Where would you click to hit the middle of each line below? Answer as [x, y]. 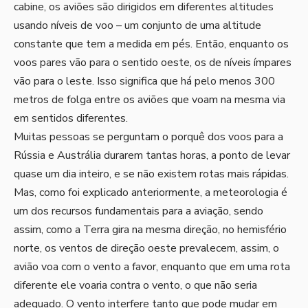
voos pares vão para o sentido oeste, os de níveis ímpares [153, 63]
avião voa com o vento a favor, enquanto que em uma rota [152, 267]
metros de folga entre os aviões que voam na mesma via [150, 100]
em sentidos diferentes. [71, 118]
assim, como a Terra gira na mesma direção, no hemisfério [150, 230]
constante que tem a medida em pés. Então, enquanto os [151, 44]
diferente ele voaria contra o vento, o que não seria [135, 285]
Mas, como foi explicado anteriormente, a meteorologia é [151, 192]
